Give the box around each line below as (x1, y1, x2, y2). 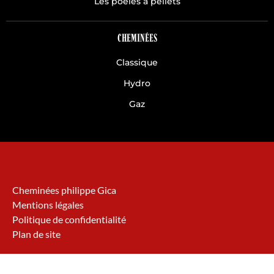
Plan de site (12, 228, 61, 240)
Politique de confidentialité (12, 213, 126, 226)
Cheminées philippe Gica (12, 184, 116, 196)
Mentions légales (12, 199, 84, 211)
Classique (116, 57, 158, 68)
